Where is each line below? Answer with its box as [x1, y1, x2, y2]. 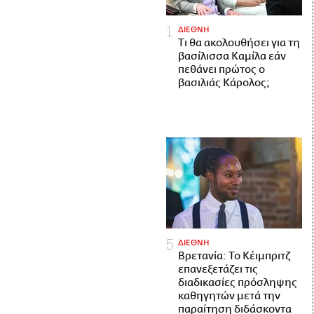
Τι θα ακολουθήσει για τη [178, 37, 300, 50]
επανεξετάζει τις [178, 263, 258, 275]
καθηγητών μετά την [178, 289, 280, 302]
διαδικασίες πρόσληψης [178, 276, 297, 289]
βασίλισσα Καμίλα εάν [178, 50, 286, 63]
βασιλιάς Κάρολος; [178, 77, 270, 90]
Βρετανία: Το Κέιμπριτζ [178, 250, 290, 262]
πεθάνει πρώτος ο [178, 64, 265, 76]
